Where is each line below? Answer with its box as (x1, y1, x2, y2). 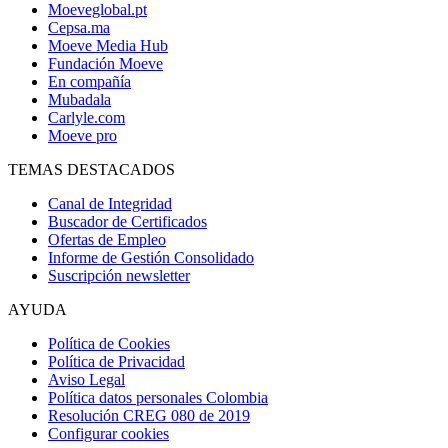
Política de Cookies (48, 334, 170, 352)
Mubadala (48, 90, 111, 108)
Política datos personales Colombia (48, 388, 268, 406)
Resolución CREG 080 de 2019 (48, 406, 250, 424)
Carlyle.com (48, 108, 125, 126)
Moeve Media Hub (48, 36, 168, 54)
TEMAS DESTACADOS (8, 160, 175, 178)
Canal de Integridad (48, 194, 172, 212)
